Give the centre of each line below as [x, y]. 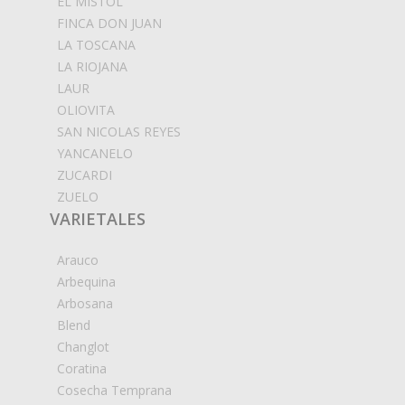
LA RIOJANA [92, 67]
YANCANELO [95, 154]
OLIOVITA [86, 110]
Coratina [82, 369]
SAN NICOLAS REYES [119, 132]
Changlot [83, 347]
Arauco [78, 260]
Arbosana [85, 304]
